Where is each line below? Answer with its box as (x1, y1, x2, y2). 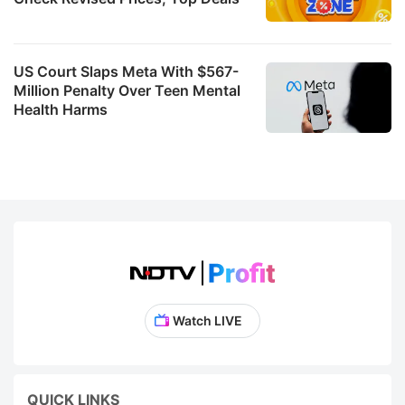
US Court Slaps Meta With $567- (14, 61, 239, 80)
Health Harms (14, 99, 108, 118)
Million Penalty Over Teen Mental (14, 80, 240, 99)
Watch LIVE (172, 312, 242, 328)
